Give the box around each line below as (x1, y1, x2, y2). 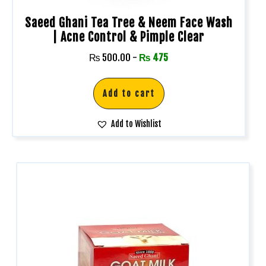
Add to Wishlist (110, 119, 161, 129)
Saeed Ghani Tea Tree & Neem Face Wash (24, 15, 233, 31)
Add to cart (102, 88, 155, 99)
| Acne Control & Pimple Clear (53, 30, 205, 45)
